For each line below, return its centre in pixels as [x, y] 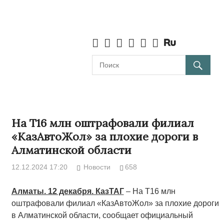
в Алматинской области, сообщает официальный [102, 215]
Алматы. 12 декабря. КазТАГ [67, 191]
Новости [97, 167]
